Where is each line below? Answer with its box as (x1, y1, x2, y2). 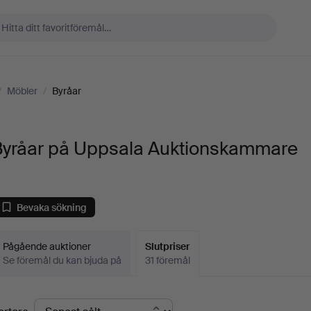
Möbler (7, 85, 37, 97)
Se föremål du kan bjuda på (3, 254, 122, 267)
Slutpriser (145, 240, 190, 253)
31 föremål (145, 254, 191, 267)
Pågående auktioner (3, 240, 92, 253)
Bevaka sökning (17, 201, 87, 214)
